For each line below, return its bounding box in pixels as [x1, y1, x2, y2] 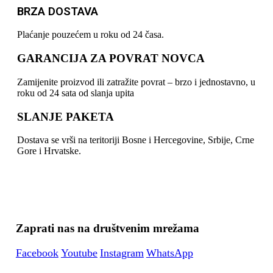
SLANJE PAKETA [17, 110, 114, 123]
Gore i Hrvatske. [17, 146, 81, 157]
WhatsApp [146, 246, 193, 259]
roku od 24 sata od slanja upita [17, 87, 134, 98]
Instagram [99, 246, 144, 259]
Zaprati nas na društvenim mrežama [15, 221, 199, 235]
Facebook [15, 246, 58, 259]
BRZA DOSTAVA [17, 4, 98, 18]
